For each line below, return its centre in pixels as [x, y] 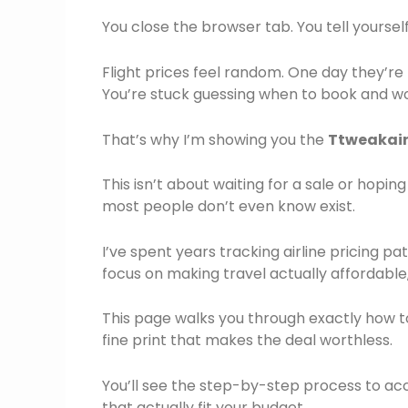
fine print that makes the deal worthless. [247, 341]
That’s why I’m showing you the [215, 139]
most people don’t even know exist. [229, 207]
